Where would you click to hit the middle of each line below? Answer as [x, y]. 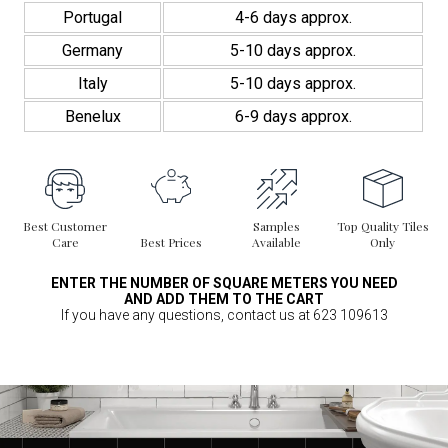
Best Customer [65, 226]
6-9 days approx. [293, 117]
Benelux [92, 117]
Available [277, 242]
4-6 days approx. [293, 18]
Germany [93, 51]
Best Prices [171, 242]
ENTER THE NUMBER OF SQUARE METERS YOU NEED [224, 283]
